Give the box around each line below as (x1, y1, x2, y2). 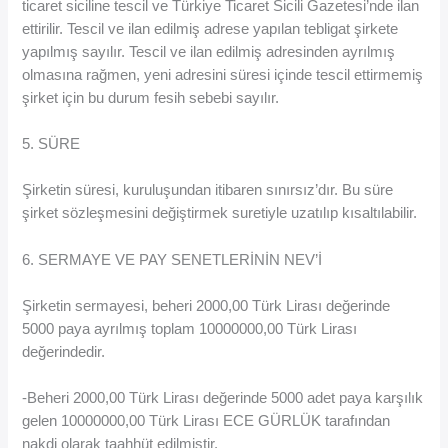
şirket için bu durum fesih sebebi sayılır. (22, 89, 280, 106)
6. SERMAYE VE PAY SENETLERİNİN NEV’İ (22, 251, 323, 268)
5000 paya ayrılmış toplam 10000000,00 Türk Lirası (22, 320, 358, 337)
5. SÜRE (22, 135, 81, 152)
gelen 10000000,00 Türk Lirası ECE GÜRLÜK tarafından (22, 413, 391, 430)
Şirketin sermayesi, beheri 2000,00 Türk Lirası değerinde (22, 297, 391, 314)
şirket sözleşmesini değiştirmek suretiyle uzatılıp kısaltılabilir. (22, 205, 418, 222)
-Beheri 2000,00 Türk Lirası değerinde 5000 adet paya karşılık (22, 390, 424, 407)
